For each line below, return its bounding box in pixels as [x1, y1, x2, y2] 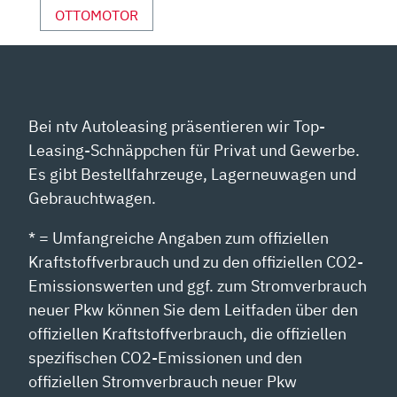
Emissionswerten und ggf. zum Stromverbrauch [28, 275, 368, 296]
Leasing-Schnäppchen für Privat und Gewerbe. [28, 139, 361, 160]
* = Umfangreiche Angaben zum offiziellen [28, 227, 330, 248]
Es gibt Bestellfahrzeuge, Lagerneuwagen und [28, 163, 357, 184]
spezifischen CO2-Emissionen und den [28, 346, 303, 368]
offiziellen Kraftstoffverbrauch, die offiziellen [28, 323, 347, 344]
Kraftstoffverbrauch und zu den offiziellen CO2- [28, 251, 364, 272]
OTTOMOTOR [55, 5, 138, 24]
